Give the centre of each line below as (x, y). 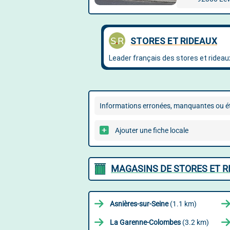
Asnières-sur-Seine (139, 204)
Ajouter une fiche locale (152, 130)
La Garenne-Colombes (145, 222)
